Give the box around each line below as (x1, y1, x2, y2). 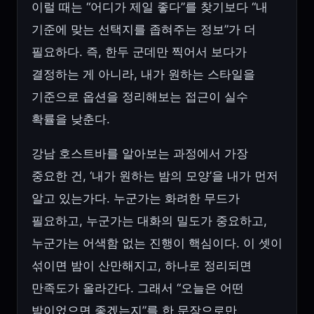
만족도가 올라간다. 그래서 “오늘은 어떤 (32, 281, 244, 296)
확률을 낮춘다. (32, 112, 110, 127)
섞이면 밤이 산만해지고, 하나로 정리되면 (32, 259, 252, 273)
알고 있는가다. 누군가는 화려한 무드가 (32, 191, 240, 206)
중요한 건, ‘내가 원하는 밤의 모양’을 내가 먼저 (32, 169, 278, 184)
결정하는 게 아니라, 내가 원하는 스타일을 (32, 67, 255, 82)
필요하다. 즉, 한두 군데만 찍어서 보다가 (32, 45, 247, 60)
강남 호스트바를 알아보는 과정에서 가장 (32, 146, 248, 161)
